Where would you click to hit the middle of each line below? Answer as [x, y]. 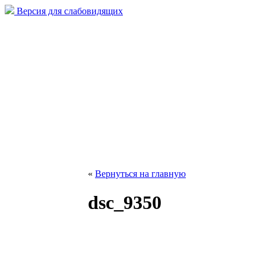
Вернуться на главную [140, 174]
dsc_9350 [125, 203]
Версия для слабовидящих [69, 11]
